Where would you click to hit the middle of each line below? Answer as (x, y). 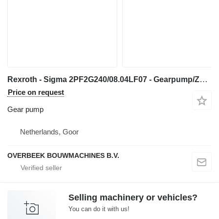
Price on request (36, 92)
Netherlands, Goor (49, 131)
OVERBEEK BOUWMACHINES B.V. (63, 155)
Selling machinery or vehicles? (133, 197)
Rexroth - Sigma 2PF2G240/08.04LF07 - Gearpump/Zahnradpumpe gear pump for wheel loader (204, 79)
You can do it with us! (99, 209)
